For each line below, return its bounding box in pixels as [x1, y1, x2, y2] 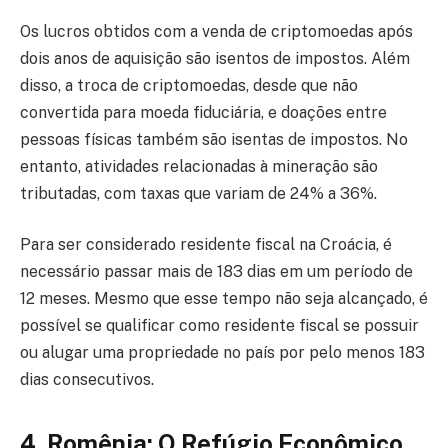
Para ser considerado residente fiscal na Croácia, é [20, 235, 392, 255]
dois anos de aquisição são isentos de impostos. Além [20, 48, 410, 68]
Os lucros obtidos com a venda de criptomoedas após [20, 21, 413, 41]
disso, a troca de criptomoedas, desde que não [20, 75, 358, 95]
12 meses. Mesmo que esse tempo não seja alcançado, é [20, 289, 428, 309]
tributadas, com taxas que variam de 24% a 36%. [20, 183, 377, 203]
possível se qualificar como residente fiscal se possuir [20, 316, 419, 336]
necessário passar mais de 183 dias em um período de [20, 262, 413, 282]
